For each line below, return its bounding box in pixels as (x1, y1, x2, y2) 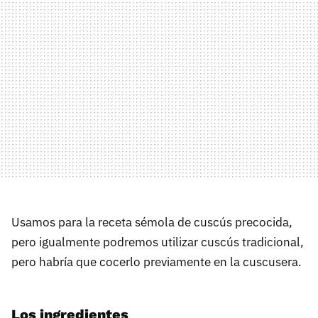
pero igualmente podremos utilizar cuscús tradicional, (11, 234, 304, 251)
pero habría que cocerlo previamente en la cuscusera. (11, 254, 302, 270)
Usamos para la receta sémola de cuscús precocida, (11, 214, 292, 231)
